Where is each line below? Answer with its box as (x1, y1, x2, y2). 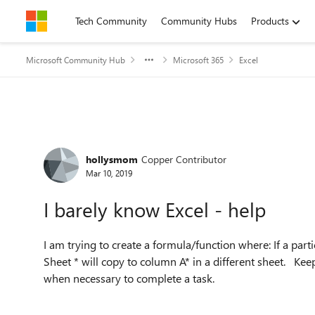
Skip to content (40, 14, 105, 27)
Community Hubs (161, 14, 237, 27)
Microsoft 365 (173, 54, 224, 65)
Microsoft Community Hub (26, 54, 125, 65)
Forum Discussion (25, 128, 201, 158)
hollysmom (86, 152, 138, 166)
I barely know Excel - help (44, 196, 266, 222)
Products (251, 14, 289, 27)
